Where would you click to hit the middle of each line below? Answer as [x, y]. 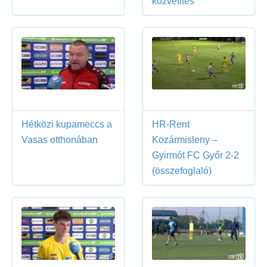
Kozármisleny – [185, 140]
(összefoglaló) [182, 171]
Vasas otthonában [60, 140]
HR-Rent [171, 125]
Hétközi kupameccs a [67, 125]
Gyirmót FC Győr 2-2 [195, 156]
